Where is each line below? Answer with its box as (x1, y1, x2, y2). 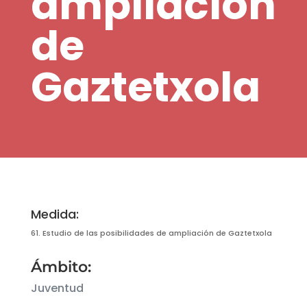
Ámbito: (30, 258, 91, 276)
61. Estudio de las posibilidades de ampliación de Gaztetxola (30, 228, 272, 238)
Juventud (30, 280, 84, 296)
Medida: (30, 206, 79, 223)
